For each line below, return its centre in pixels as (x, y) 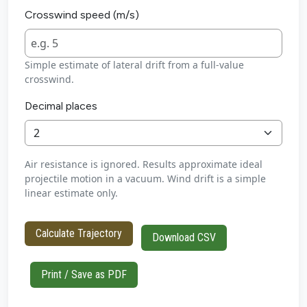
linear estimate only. (71, 193)
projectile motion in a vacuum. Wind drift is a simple (145, 179)
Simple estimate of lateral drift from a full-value (134, 65)
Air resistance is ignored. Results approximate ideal (144, 164)
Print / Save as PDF (84, 275)
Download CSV (184, 238)
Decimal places (61, 106)
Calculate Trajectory (79, 233)
